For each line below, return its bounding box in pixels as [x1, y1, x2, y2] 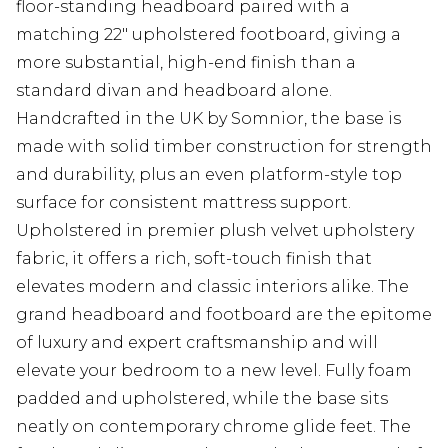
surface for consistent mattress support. [16, 193, 351, 212]
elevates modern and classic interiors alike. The [16, 277, 409, 296]
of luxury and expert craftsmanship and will [16, 333, 378, 352]
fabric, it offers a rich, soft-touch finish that [16, 249, 372, 268]
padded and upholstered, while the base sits [16, 389, 388, 408]
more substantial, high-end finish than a [16, 53, 356, 72]
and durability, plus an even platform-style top [16, 165, 402, 184]
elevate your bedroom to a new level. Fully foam [16, 361, 412, 380]
